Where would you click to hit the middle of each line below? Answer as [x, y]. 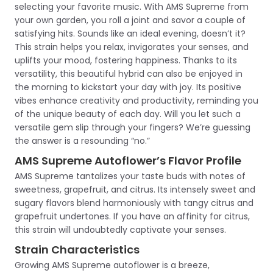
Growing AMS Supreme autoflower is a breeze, [112, 265]
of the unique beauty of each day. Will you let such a [128, 114]
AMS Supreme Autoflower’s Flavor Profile [128, 161]
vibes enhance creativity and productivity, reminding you [136, 101]
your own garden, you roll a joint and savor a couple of [130, 20]
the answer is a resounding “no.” [82, 141]
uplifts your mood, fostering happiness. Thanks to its [126, 60]
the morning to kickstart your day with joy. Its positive [128, 87]
